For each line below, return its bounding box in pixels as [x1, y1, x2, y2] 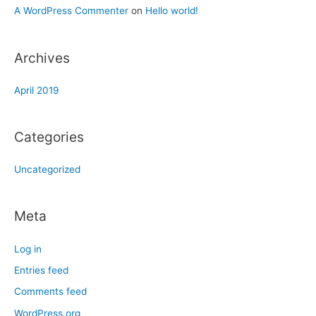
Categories [14, 128, 84, 145]
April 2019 [14, 84, 59, 96]
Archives [14, 49, 70, 66]
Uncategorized [14, 164, 80, 176]
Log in [14, 243, 42, 255]
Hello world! [145, 5, 198, 17]
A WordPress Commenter [14, 5, 128, 17]
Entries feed [14, 264, 68, 276]
